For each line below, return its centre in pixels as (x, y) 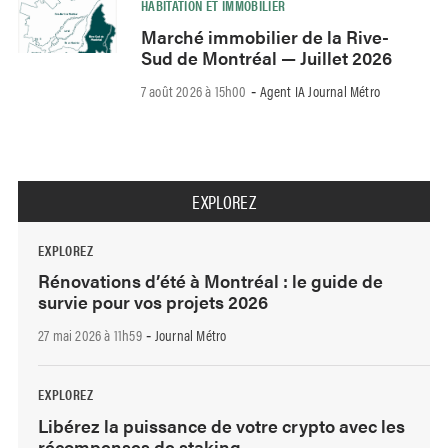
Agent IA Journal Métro (320, 90)
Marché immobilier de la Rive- (264, 36)
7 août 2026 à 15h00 (193, 90)
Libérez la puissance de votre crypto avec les (221, 425)
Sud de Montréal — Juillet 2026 (266, 57)
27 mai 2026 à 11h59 (90, 335)
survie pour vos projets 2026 (153, 302)
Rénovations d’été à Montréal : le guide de (210, 281)
